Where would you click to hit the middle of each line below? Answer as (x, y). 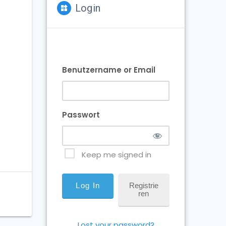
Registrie (144, 185)
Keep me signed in (117, 154)
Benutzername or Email (109, 70)
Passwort (81, 115)
